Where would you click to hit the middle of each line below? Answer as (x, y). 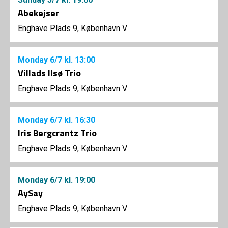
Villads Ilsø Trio (49, 73)
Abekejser (38, 13)
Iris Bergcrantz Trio (57, 133)
